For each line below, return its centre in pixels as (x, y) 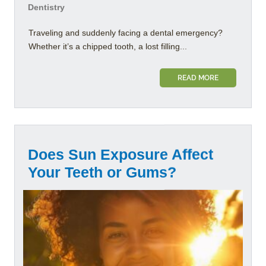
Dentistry (46, 7)
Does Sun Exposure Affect (121, 154)
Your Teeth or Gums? (102, 172)
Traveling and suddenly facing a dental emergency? (126, 32)
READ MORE (198, 77)
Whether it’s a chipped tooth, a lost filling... (108, 46)
